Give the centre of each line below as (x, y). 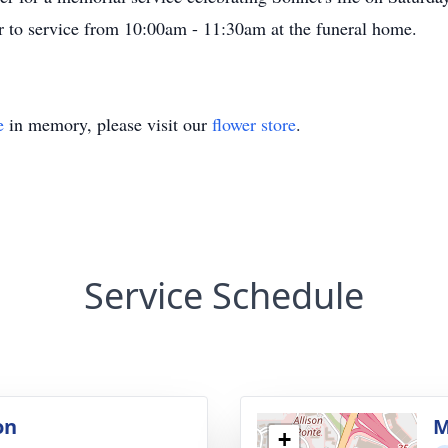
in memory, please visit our (108, 124)
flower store (254, 124)
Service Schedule (224, 295)
